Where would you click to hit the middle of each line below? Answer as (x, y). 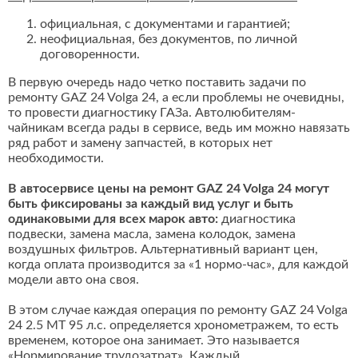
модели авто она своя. (74, 280)
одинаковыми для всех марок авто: (113, 219)
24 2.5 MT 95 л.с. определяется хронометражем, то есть (173, 326)
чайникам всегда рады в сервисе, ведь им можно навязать (179, 128)
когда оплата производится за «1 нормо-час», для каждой (178, 265)
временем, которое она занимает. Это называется (154, 341)
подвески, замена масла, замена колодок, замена (152, 235)
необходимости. (56, 159)
